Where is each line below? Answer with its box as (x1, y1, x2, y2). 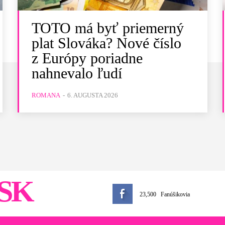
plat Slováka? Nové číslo (32, 34, 182, 51)
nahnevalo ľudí (32, 64, 123, 81)
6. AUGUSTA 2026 (67, 91, 119, 99)
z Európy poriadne (32, 49, 143, 66)
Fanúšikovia (161, 190, 190, 198)
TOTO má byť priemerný (32, 19, 184, 36)
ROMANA (32, 91, 61, 99)
